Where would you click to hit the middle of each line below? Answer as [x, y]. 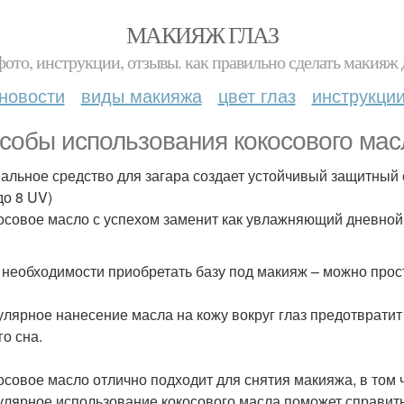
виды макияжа [141, 95]
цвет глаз [257, 95]
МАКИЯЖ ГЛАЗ [202, 34]
